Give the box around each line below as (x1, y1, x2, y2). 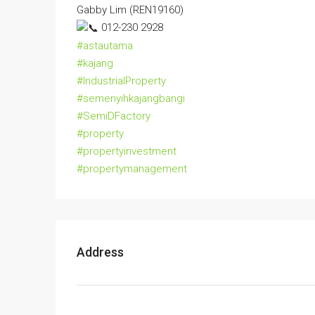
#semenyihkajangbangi (77, 91, 185, 105)
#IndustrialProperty (77, 74, 166, 87)
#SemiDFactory (77, 109, 150, 122)
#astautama (77, 39, 133, 52)
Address (77, 245, 124, 260)
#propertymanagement (77, 162, 187, 175)
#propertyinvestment (77, 144, 176, 157)
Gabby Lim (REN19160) (77, 4, 184, 17)
